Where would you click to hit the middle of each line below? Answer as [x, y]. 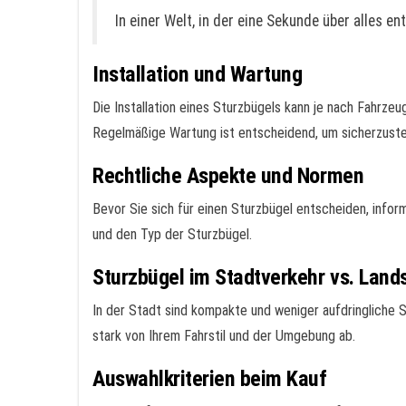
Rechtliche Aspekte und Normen [228, 176]
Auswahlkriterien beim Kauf [210, 379]
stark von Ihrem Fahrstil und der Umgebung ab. [224, 336]
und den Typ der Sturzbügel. [172, 234]
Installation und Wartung [198, 74]
